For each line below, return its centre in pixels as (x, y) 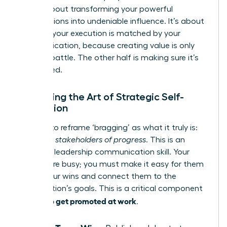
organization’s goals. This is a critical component (111, 188)
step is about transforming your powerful (96, 9)
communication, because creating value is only (107, 45)
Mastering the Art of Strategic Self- (101, 97)
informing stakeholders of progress (82, 140)
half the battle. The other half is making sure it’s (109, 58)
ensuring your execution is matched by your (100, 33)
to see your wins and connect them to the (98, 176)
